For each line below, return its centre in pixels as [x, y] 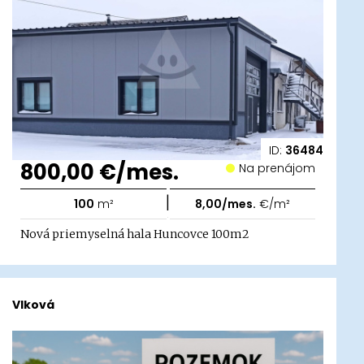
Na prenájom [281, 169]
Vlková [34, 304]
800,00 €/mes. [100, 173]
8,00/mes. [226, 204]
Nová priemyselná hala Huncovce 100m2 [135, 234]
